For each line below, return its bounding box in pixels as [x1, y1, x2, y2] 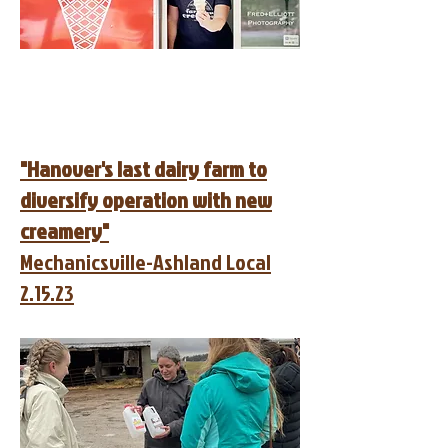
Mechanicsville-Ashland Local [20, 246, 271, 277]
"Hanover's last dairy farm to [20, 153, 267, 184]
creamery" [20, 215, 109, 246]
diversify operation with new [20, 184, 272, 215]
